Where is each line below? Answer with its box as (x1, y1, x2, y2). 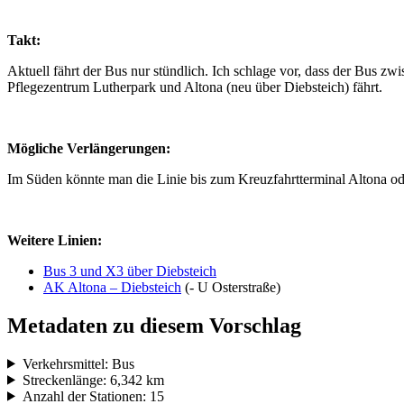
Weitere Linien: (7, 232, 102, 248)
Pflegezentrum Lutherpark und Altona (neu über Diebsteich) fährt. (7, 78, 382, 95)
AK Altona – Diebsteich (43, 279, 181, 295)
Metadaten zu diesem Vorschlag (7, 313, 301, 337)
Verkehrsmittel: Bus (22, 355, 134, 372)
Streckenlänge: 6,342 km (22, 372, 164, 388)
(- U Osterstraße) (181, 279, 280, 295)
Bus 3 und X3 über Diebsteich (43, 262, 216, 279)
